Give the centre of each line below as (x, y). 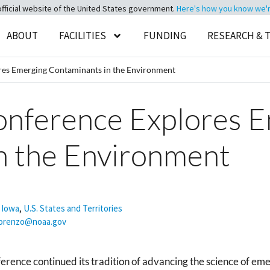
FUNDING (165, 36)
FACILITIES (83, 36)
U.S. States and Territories (73, 208)
